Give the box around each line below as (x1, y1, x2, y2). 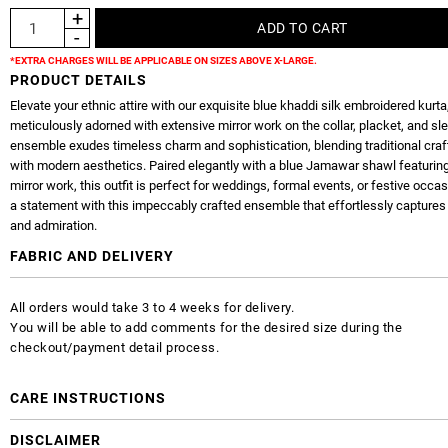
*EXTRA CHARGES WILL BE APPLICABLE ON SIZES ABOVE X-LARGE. (10, 55, 317, 67)
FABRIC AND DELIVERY (10, 248, 174, 265)
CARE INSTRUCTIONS (10, 390, 166, 407)
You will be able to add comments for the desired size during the (10, 320, 402, 336)
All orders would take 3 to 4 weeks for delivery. (10, 300, 294, 316)
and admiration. (10, 218, 97, 234)
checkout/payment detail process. (10, 340, 219, 356)
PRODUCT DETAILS (10, 72, 147, 89)
